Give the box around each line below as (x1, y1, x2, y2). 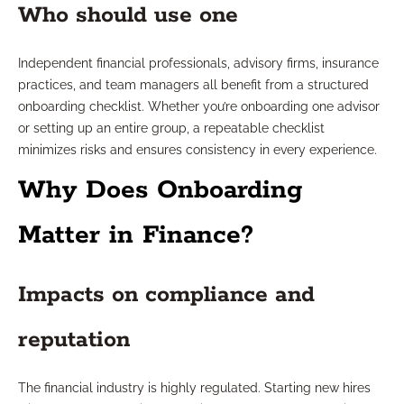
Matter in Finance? (18, 219, 253, 252)
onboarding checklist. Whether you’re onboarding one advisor (18, 99, 380, 115)
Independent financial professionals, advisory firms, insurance (18, 56, 379, 71)
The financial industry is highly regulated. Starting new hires (18, 381, 371, 396)
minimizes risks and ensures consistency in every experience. (18, 142, 377, 158)
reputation (18, 326, 130, 355)
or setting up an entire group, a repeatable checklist (18, 121, 325, 136)
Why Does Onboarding (18, 174, 302, 207)
